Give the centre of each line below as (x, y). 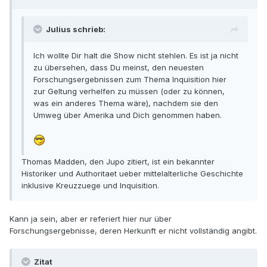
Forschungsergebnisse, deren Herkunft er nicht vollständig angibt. (133, 230)
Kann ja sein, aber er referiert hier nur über (91, 218)
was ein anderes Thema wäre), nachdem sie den (126, 103)
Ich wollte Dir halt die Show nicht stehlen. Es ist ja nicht (136, 56)
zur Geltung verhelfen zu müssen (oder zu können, (129, 91)
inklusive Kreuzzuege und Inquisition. (90, 185)
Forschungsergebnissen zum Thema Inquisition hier (130, 80)
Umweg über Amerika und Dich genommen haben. (128, 115)
